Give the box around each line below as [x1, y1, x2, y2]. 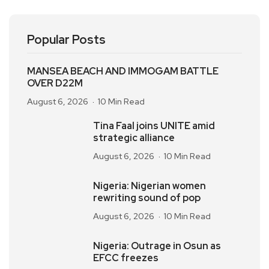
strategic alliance [93, 131, 175, 144]
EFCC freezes [93, 252, 159, 264]
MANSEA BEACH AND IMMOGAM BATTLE [27, 65, 219, 77]
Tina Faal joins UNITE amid [93, 119, 215, 132]
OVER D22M [27, 77, 83, 89]
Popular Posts [27, 32, 106, 47]
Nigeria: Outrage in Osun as [93, 240, 221, 252]
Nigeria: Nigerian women [93, 180, 206, 192]
